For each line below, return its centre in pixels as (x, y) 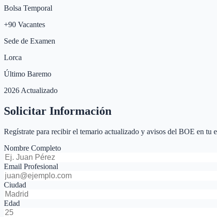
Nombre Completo (32, 148)
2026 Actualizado (31, 90)
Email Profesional (31, 166)
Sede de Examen (30, 41)
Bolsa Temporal (28, 8)
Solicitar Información (58, 111)
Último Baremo (28, 74)
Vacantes (31, 24)
